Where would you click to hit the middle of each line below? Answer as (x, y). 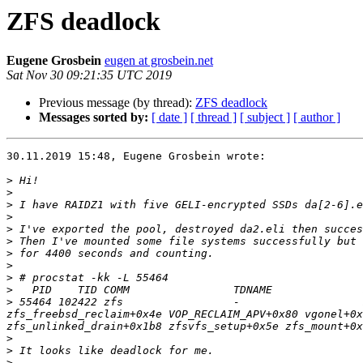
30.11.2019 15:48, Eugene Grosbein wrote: (136, 156)
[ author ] (317, 117)
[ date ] (169, 117)
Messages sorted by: (94, 117)
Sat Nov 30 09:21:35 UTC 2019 (89, 75)
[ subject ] (265, 117)
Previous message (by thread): (117, 103)
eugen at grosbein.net (159, 61)
